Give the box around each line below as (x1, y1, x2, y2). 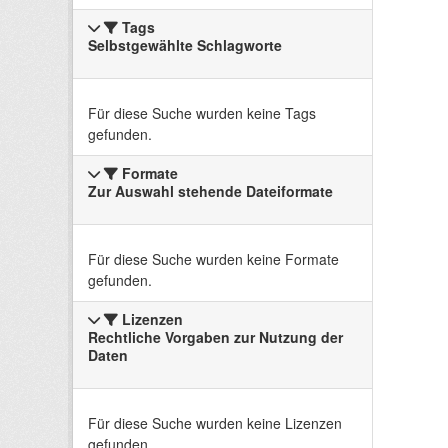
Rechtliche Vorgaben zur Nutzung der (88, 327, 343, 348)
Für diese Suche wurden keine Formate (88, 249, 339, 270)
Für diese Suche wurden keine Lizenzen (88, 413, 342, 434)
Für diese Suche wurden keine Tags (88, 103, 316, 124)
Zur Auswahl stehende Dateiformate (88, 181, 333, 202)
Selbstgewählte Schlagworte (88, 35, 282, 56)
